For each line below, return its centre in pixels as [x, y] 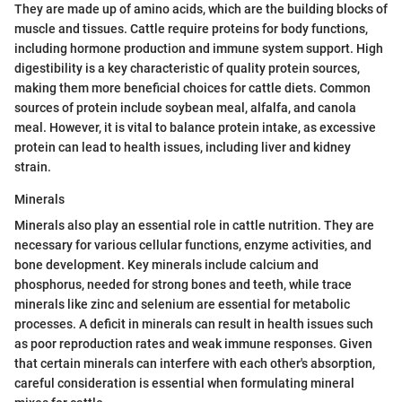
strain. [33, 166]
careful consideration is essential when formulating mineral [184, 383]
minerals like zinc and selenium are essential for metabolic [182, 304]
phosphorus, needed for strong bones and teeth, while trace [183, 284]
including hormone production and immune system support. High [199, 48]
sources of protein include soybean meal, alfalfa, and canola [185, 107]
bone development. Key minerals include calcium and [166, 264]
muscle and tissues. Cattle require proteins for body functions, [191, 28]
